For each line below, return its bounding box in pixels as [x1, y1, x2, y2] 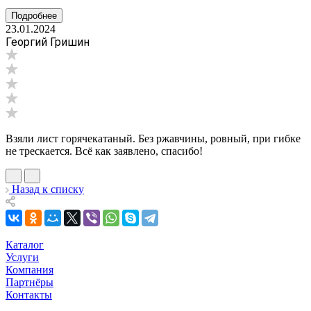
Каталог [6, 238, 44, 251]
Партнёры [6, 276, 53, 288]
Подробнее [11, 10, 57, 21]
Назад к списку [12, 183, 84, 195]
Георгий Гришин [6, 35, 90, 49]
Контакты [6, 288, 52, 301]
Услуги [6, 251, 39, 263]
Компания [6, 263, 53, 276]
